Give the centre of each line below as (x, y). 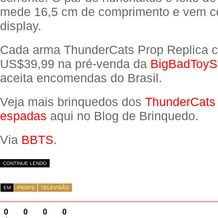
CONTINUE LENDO (25, 163)
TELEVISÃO (55, 188)
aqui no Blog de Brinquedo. (123, 116)
